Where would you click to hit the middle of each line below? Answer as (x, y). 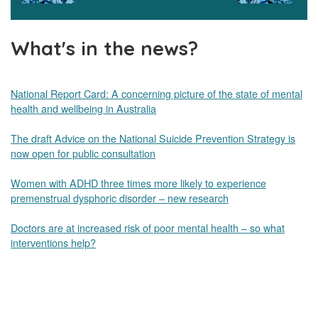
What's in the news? (104, 49)
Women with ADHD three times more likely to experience (138, 183)
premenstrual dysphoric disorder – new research (120, 198)
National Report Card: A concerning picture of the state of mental (157, 94)
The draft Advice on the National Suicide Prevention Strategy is (153, 138)
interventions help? (53, 243)
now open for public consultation (83, 153)
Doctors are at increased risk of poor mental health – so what (148, 228)
